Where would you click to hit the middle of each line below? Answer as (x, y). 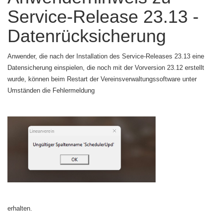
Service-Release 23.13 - (103, 17)
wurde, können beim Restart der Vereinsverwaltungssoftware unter (102, 79)
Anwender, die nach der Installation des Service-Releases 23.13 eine (106, 56)
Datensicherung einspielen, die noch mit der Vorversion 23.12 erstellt (106, 68)
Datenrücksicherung (87, 36)
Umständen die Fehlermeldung (51, 90)
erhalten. (20, 208)
